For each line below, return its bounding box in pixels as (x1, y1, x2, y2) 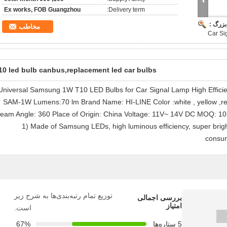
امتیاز (166, 202, 182, 210)
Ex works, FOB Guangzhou (4, 6, 81, 13)
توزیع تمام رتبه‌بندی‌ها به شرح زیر (14, 192, 112, 200)
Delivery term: (108, 6, 145, 13)
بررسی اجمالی (137, 194, 182, 202)
